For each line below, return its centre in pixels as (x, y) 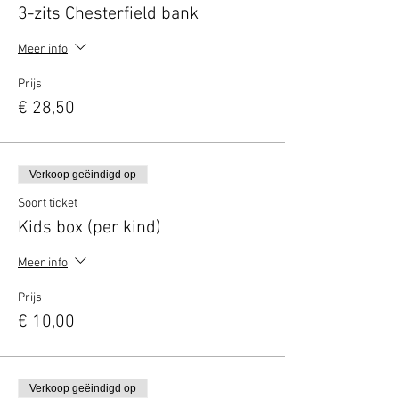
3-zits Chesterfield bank (108, 14)
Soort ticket (48, 204)
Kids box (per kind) (90, 228)
